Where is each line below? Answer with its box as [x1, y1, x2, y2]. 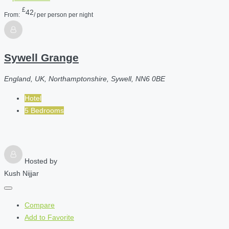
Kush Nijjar [4, 169, 39, 178]
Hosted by [25, 157, 57, 166]
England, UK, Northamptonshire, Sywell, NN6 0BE [4, 75, 165, 83]
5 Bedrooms [25, 106, 64, 115]
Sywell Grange [4, 51, 79, 63]
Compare [25, 201, 55, 210]
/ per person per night [34, 11, 93, 18]
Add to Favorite [25, 213, 74, 222]
